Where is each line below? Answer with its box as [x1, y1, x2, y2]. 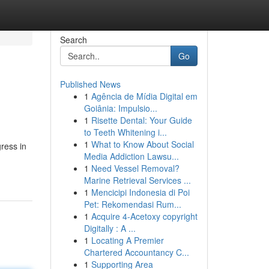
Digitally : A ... [83, 222, 136, 234]
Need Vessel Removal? [91, 162, 180, 174]
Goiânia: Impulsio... [83, 102, 157, 114]
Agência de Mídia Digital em [91, 90, 198, 102]
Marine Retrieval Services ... [83, 174, 191, 186]
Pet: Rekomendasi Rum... [83, 198, 181, 210]
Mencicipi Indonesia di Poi [91, 186, 190, 198]
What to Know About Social [91, 138, 194, 150]
